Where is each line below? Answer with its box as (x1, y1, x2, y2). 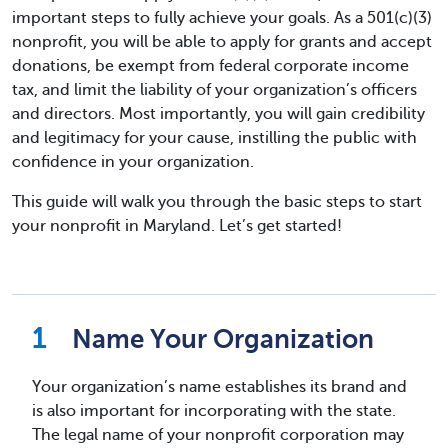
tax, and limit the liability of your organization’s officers (12, 81, 417, 99)
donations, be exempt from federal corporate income (12, 57, 409, 75)
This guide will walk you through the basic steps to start (12, 193, 422, 211)
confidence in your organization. (12, 153, 254, 171)
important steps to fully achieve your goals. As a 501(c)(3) (12, 9, 432, 27)
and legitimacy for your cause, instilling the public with (12, 129, 417, 147)
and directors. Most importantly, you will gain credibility (12, 105, 425, 123)
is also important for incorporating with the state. (32, 402, 396, 420)
